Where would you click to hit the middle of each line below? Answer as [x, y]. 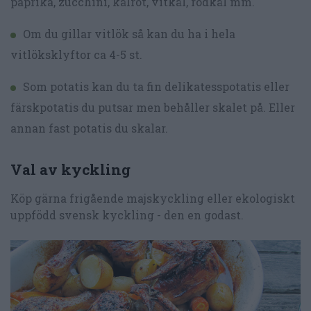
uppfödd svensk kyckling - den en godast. [127, 215]
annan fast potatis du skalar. [89, 128]
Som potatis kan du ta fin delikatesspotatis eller [156, 86]
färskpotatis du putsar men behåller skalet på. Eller [153, 107]
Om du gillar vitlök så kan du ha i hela [129, 33]
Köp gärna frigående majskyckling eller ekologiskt [153, 199]
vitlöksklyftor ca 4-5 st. [76, 54]
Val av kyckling [70, 170]
